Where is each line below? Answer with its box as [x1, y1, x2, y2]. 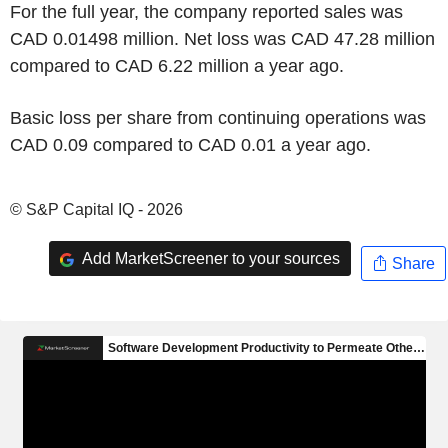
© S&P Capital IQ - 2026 [10, 201, 183, 218]
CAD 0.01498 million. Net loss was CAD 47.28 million [10, 29, 435, 49]
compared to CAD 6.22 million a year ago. [10, 56, 344, 76]
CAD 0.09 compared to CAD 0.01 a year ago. [10, 135, 371, 155]
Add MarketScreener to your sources [78, 249, 340, 267]
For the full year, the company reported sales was [10, 2, 403, 22]
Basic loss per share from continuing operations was [10, 108, 426, 128]
